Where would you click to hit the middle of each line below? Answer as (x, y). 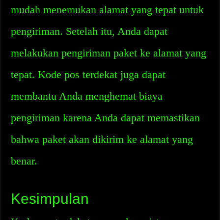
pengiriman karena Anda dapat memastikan (106, 118)
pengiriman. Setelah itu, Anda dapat (89, 31)
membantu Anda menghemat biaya (87, 96)
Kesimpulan (50, 199)
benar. (24, 161)
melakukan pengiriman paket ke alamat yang (109, 53)
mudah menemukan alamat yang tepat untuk (108, 10)
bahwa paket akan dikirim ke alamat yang (102, 139)
